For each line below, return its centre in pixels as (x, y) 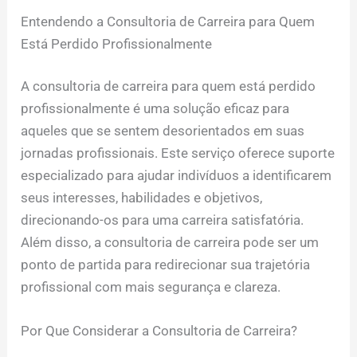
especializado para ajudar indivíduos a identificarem (177, 176)
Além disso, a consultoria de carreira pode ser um (170, 243)
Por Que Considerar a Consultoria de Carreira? (159, 331)
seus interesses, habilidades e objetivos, (142, 198)
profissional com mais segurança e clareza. (151, 287)
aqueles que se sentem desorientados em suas (163, 131)
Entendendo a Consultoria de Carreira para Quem (168, 21)
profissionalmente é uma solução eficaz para (155, 109)
